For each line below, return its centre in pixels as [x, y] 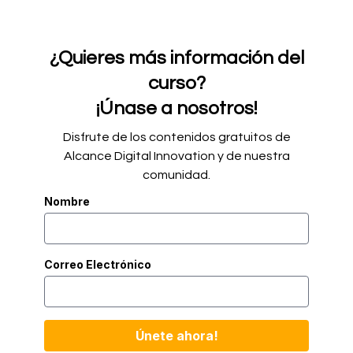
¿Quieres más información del [176, 58]
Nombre [67, 201]
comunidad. [176, 175]
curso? [176, 83]
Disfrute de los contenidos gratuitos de [176, 137]
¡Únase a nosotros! [176, 108]
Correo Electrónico [98, 264]
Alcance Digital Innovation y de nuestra [176, 156]
